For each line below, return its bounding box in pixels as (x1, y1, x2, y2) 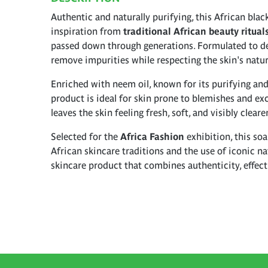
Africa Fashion (120, 131, 184, 142)
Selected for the (51, 131, 120, 142)
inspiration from (51, 26, 123, 36)
